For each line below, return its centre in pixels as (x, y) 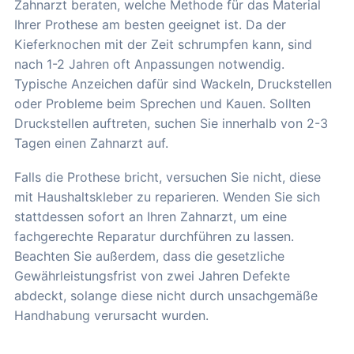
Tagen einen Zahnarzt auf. (91, 143)
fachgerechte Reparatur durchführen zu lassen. (154, 237)
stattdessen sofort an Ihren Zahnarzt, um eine (151, 217)
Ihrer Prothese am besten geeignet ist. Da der (150, 25)
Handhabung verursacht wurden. (111, 316)
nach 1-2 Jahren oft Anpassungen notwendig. (149, 64)
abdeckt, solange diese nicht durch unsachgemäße (166, 296)
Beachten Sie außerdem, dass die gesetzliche (149, 256)
